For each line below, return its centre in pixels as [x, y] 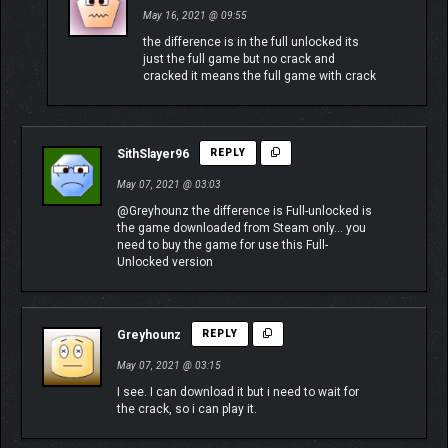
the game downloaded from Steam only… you [241, 228]
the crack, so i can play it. [187, 409]
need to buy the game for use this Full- [222, 245]
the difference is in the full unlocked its [251, 42]
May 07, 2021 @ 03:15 [169, 366]
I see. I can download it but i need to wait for [238, 392]
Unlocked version [165, 262]
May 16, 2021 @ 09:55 [195, 16]
